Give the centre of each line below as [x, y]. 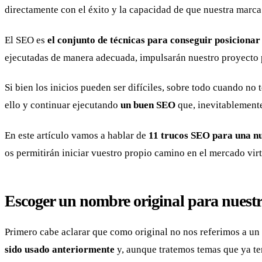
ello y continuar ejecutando [63, 105]
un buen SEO [148, 105]
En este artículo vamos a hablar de [77, 135]
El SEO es [26, 40]
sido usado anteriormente [60, 250]
